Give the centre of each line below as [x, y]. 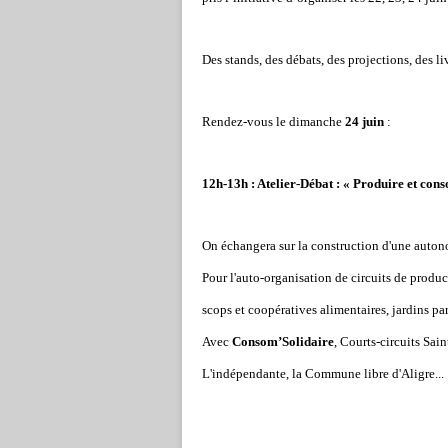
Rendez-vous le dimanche [273, 121]
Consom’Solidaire [283, 341]
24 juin [364, 121]
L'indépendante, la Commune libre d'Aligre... [323, 373]
